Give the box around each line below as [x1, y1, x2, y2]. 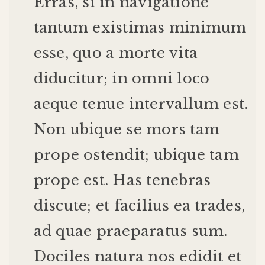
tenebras [146, 172, 211, 189]
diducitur [33, 70, 104, 88]
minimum [169, 19, 247, 37]
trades [195, 197, 241, 215]
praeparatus [96, 222, 188, 240]
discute [33, 197, 88, 215]
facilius [114, 197, 170, 215]
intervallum [128, 95, 219, 113]
